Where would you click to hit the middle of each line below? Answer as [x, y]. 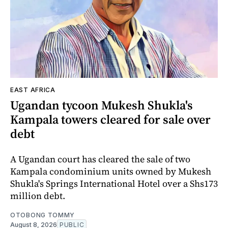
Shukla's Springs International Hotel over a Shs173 [114, 184]
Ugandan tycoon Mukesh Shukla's [102, 105]
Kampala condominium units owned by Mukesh [111, 172]
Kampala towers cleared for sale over [110, 120]
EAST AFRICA [33, 90]
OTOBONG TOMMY [43, 215]
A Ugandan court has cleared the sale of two [100, 159]
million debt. [38, 196]
